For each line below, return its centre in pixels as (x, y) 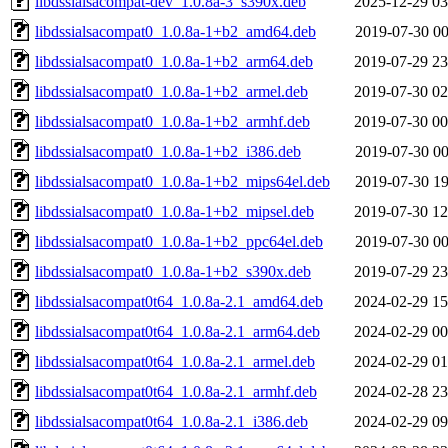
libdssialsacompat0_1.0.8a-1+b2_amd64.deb (175, 31)
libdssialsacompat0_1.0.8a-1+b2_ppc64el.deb (179, 241)
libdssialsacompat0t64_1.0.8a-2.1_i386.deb (171, 421)
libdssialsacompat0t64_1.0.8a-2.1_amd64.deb (179, 301)
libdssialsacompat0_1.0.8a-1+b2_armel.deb (171, 91)
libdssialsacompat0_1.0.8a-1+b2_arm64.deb (174, 61)
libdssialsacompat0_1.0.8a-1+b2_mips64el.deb (182, 181)
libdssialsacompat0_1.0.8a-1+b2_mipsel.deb (174, 211)
